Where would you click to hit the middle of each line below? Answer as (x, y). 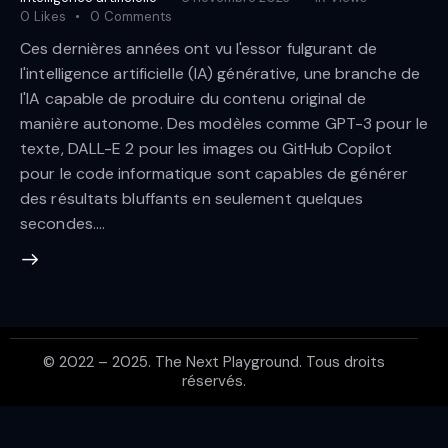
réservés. (214, 381)
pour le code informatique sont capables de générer (214, 173)
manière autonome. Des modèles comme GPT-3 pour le (224, 123)
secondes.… (62, 223)
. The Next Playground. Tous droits (266, 362)
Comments (137, 17)
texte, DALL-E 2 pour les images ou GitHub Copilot (206, 148)
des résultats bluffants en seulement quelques (192, 198)
